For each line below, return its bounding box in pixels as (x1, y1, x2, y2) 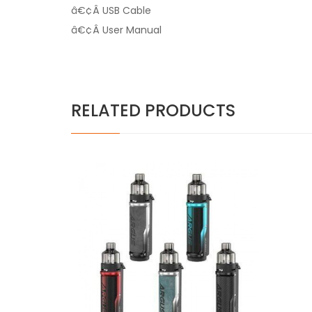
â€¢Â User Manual (71, 23, 162, 37)
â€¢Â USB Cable (71, 3, 151, 17)
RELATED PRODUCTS (71, 99, 235, 122)
